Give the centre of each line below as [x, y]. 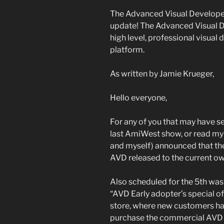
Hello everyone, [138, 97]
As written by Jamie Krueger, [162, 73]
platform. [127, 49]
